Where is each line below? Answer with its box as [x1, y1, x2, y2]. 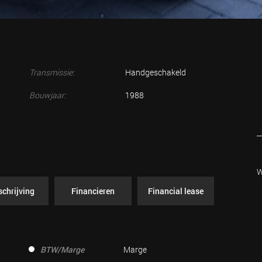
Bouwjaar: [29, 89, 66, 101]
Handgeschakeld [125, 67, 186, 78]
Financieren [71, 185, 115, 196]
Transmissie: [29, 67, 74, 78]
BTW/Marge [40, 244, 84, 255]
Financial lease [147, 185, 204, 196]
